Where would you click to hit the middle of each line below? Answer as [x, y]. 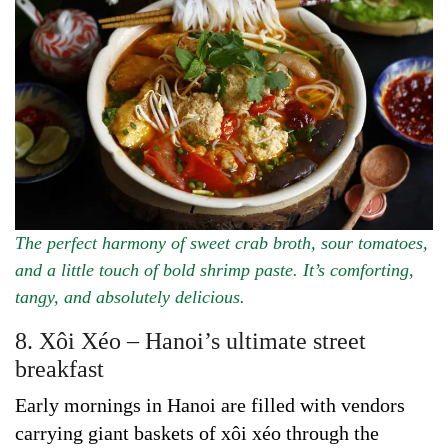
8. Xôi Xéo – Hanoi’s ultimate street [190, 341]
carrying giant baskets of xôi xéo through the [197, 433]
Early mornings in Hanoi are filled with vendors [210, 405]
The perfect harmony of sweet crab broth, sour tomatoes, [221, 243]
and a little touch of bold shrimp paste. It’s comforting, [214, 270]
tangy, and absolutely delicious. [130, 297]
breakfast [59, 369]
